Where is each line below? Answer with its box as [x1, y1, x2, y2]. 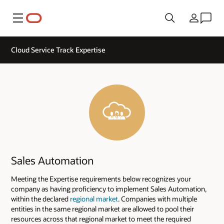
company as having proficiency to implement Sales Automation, [11, 183, 206, 193]
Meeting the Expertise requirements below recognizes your [11, 173, 191, 183]
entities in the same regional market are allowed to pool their [11, 203, 194, 213]
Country [181, 17, 206, 27]
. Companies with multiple [118, 193, 197, 203]
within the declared [11, 193, 70, 203]
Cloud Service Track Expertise [11, 45, 105, 54]
